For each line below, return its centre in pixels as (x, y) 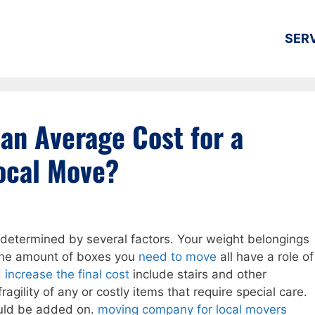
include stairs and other (198, 275)
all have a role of (265, 257)
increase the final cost (67, 275)
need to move (178, 257)
